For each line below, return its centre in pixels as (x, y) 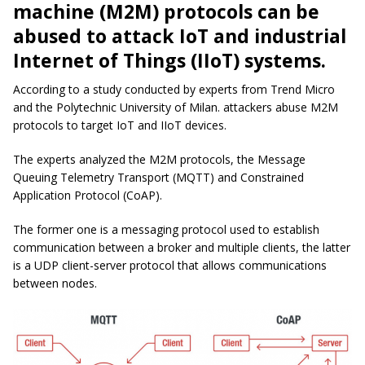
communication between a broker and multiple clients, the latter (182, 248)
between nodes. (55, 284)
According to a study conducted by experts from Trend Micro (174, 90)
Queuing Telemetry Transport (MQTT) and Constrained (158, 178)
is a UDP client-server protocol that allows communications (170, 266)
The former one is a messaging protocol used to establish (166, 230)
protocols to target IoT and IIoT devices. (120, 125)
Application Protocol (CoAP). (88, 196)
